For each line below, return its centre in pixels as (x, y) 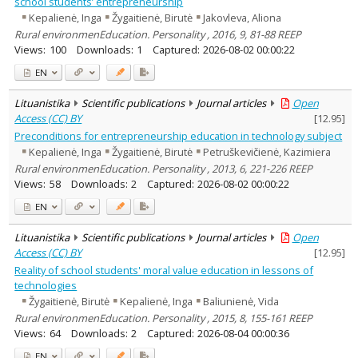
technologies (46, 285)
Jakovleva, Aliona (243, 18)
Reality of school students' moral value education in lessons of (164, 270)
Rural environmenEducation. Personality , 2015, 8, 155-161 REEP (164, 318)
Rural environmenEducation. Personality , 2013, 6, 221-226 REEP (164, 168)
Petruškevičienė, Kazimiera (267, 152)
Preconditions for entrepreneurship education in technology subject (179, 135)
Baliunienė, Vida (241, 302)
